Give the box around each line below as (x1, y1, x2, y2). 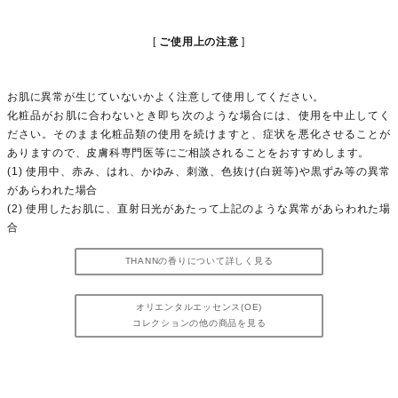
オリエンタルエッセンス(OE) (135, 302, 263, 313)
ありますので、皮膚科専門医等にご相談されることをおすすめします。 (7, 146, 370, 159)
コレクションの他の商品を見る (131, 318, 267, 329)
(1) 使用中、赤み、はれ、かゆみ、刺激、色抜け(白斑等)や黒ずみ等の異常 (7, 164, 391, 178)
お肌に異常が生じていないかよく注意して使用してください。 (7, 90, 324, 103)
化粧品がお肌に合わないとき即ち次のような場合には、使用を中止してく (7, 108, 391, 122)
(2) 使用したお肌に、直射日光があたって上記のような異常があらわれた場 (7, 202, 391, 215)
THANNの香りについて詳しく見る (124, 256, 274, 267)
